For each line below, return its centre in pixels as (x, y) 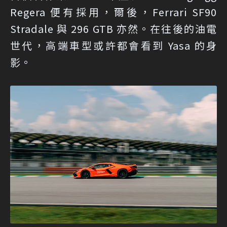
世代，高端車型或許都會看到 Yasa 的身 (113, 45)
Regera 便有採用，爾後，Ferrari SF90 (113, 12)
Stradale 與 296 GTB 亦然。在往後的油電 (113, 28)
